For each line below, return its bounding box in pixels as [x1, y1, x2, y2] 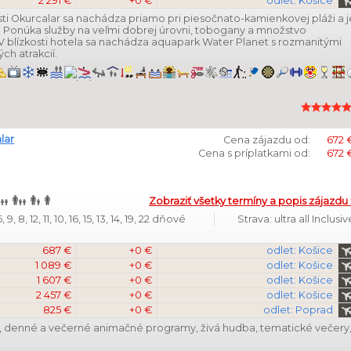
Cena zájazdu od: [223, 134, 310, 146]
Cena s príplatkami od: [198, 147, 310, 159]
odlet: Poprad [263, 304, 333, 316]
